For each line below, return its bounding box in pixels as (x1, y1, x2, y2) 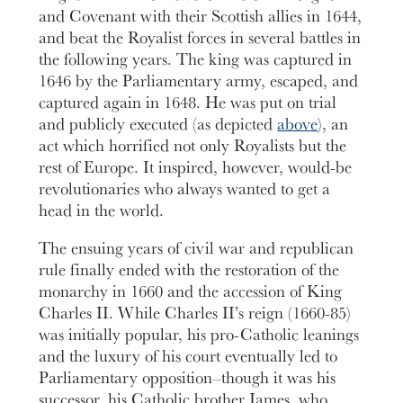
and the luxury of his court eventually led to (39, 344, 338, 368)
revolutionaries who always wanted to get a (39, 175, 331, 200)
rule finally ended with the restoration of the (39, 257, 340, 282)
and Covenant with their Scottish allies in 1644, (39, 3, 363, 27)
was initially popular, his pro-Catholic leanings (39, 322, 360, 346)
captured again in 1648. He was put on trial (39, 89, 337, 113)
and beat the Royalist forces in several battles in (39, 24, 362, 49)
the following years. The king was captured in (39, 46, 353, 70)
